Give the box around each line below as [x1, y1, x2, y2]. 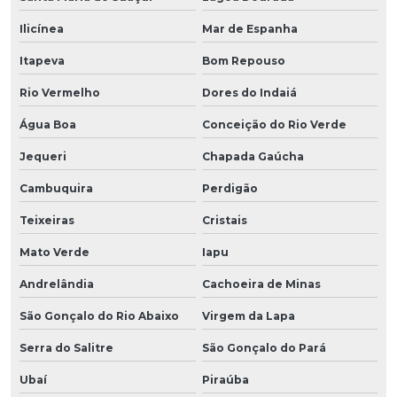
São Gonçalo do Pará [201, 340, 326, 354]
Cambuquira [19, 181, 93, 195]
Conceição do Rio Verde [201, 117, 346, 131]
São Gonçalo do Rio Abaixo [19, 308, 179, 323]
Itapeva [19, 53, 65, 67]
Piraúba [201, 372, 249, 386]
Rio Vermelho [19, 85, 100, 99]
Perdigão [201, 181, 258, 195]
